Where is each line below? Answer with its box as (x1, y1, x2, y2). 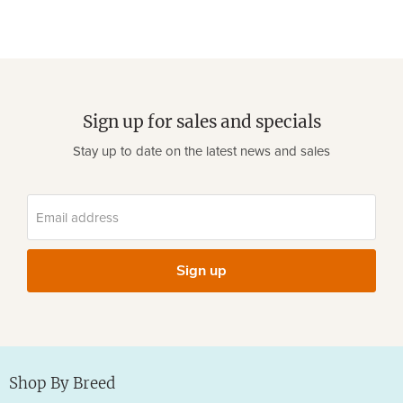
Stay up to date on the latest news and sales (73, 145, 330, 159)
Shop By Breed (9, 373, 115, 394)
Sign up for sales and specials (82, 112, 321, 133)
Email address (36, 210, 119, 225)
